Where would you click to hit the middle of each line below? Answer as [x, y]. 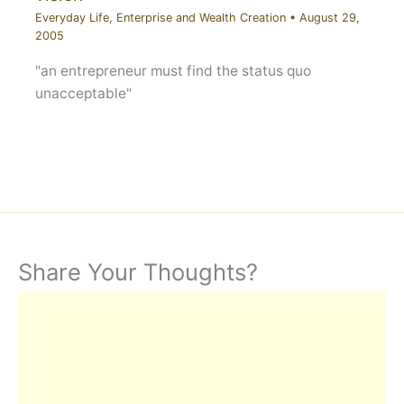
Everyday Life [72, 18]
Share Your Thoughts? [138, 272]
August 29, [329, 18]
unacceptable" [83, 93]
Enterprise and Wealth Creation [201, 18]
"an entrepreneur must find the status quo [173, 70]
